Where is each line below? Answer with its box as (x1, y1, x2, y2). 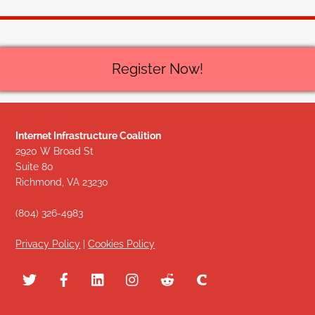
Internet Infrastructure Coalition (15, 130, 162, 142)
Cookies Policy (88, 238, 155, 250)
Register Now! (112, 60, 203, 78)
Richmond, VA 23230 (15, 176, 109, 188)
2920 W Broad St (15, 146, 94, 157)
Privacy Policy (15, 238, 81, 250)
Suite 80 (15, 161, 54, 173)
